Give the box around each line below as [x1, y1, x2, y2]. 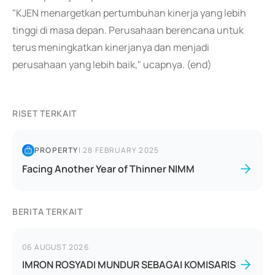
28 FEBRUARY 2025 [83, 145, 160, 155]
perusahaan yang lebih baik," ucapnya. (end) [12, 58, 212, 71]
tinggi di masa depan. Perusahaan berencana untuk [12, 23, 244, 37]
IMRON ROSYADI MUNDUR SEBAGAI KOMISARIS [22, 258, 236, 271]
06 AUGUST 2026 [22, 242, 89, 252]
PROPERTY [34, 145, 79, 155]
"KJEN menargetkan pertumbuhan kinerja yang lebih [12, 6, 246, 20]
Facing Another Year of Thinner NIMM [22, 162, 195, 176]
